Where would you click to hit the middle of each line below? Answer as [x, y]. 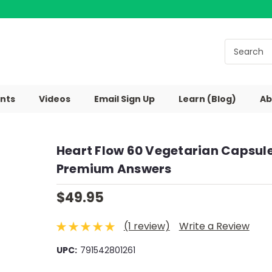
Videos [54, 99]
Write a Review [214, 226]
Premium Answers [114, 169]
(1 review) [147, 226]
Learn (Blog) [207, 99]
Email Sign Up [124, 99]
